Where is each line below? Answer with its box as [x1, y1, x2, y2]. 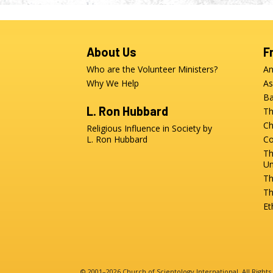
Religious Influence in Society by [87, 122, 212, 135]
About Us [87, 44, 136, 60]
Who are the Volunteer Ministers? [87, 63, 218, 76]
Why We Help [87, 77, 139, 90]
